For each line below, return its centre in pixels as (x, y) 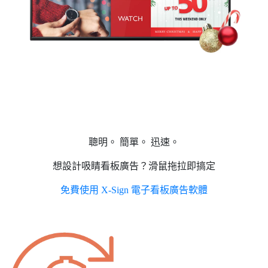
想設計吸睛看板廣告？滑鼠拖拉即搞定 (134, 166)
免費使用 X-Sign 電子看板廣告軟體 (134, 190)
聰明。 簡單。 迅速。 (134, 142)
